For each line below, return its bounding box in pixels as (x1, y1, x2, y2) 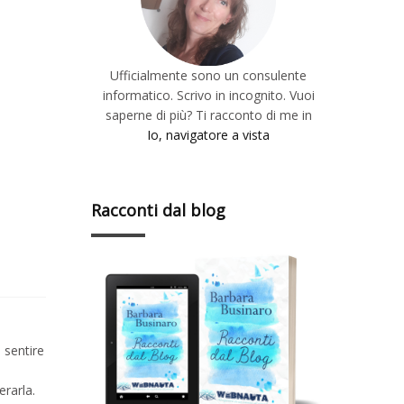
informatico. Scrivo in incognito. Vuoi (102, 86, 315, 104)
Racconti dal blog (91, 198, 225, 221)
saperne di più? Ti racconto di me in (105, 106, 312, 124)
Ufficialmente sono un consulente (110, 66, 307, 84)
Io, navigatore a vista (147, 125, 270, 143)
